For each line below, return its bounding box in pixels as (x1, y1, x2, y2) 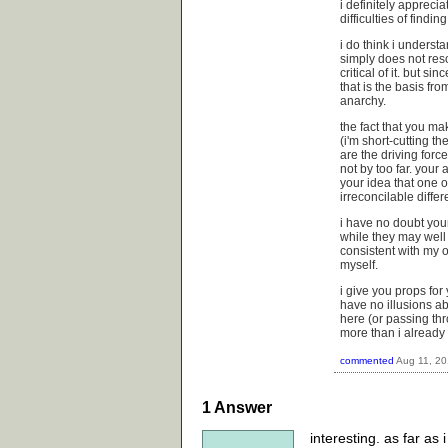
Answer (211, 398, 272, 416)
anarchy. (340, 94, 386, 109)
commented (340, 354, 394, 366)
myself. (340, 258, 378, 273)
